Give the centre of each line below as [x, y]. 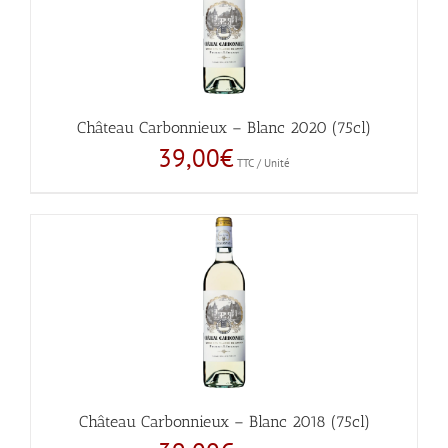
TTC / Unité [263, 163]
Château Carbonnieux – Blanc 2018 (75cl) [224, 421]
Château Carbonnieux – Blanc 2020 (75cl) [224, 127]
